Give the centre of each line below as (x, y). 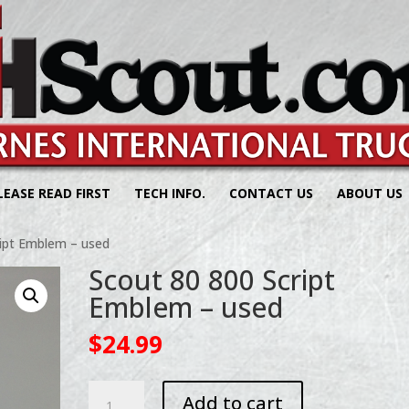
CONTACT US (271, 193)
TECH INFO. (170, 193)
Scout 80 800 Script (212, 280)
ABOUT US (370, 193)
